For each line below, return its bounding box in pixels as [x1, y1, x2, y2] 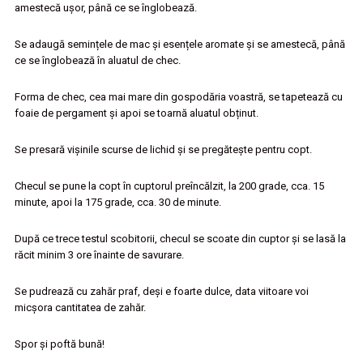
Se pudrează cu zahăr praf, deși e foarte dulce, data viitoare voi [14, 284, 309, 297]
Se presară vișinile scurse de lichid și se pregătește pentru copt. [14, 143, 312, 156]
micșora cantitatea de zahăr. [14, 301, 146, 314]
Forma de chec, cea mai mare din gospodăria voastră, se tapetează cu [14, 90, 343, 103]
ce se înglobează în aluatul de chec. [14, 53, 181, 66]
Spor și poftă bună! [14, 337, 105, 350]
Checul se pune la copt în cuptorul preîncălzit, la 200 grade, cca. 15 [14, 179, 324, 192]
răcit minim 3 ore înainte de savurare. [14, 248, 184, 261]
